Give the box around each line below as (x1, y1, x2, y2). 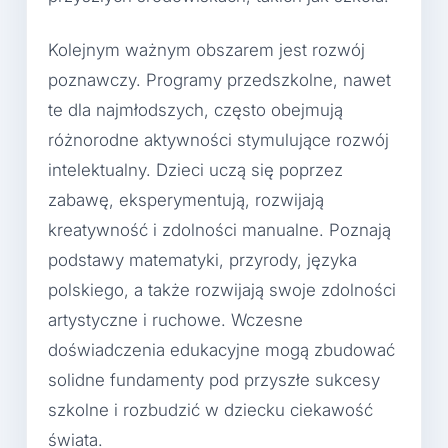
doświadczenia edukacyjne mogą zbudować (48, 339, 395, 360)
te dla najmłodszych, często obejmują (48, 99, 343, 120)
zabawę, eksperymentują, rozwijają (48, 189, 324, 210)
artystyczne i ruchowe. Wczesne (48, 309, 303, 330)
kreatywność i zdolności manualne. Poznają (48, 219, 391, 240)
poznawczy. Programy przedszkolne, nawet (48, 69, 391, 90)
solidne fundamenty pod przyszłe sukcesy (48, 369, 380, 390)
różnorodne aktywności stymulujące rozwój (48, 129, 389, 150)
